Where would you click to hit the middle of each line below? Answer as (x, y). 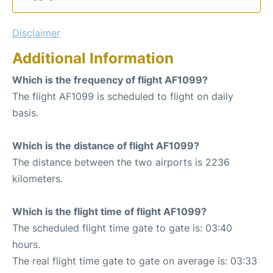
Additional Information (93, 58)
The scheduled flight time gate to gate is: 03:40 (122, 228)
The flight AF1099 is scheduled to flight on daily (123, 96)
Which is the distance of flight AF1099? (106, 145)
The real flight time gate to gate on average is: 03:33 (135, 261)
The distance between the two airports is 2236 (121, 162)
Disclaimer (36, 33)
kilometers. (37, 178)
